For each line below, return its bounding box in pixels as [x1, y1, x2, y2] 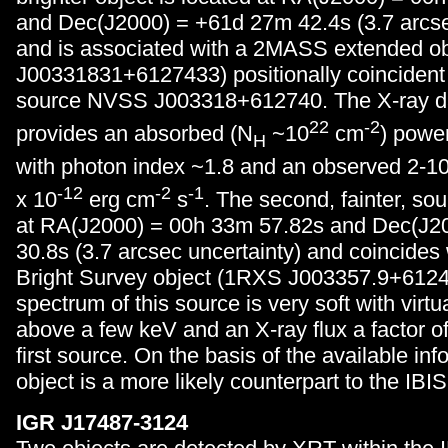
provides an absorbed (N [16, 121, 253, 147]
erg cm [83, 187, 155, 213]
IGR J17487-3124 [16, 409, 188, 435]
